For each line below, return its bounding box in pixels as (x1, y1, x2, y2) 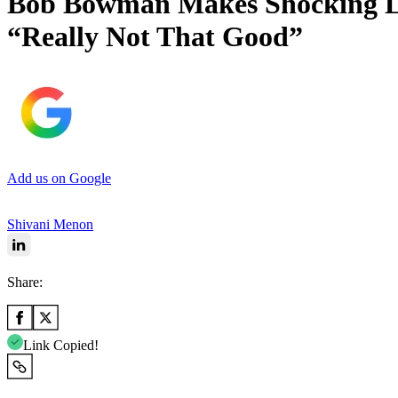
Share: (7, 274, 43, 290)
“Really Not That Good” (7, 20, 303, 53)
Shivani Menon (7, 216, 93, 232)
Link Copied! (23, 337, 99, 353)
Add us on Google (7, 170, 111, 186)
